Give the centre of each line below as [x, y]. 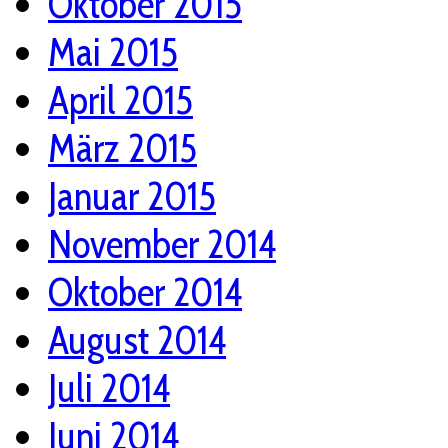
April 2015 [120, 100]
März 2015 [122, 148]
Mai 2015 [113, 52]
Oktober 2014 [145, 292]
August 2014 [137, 340]
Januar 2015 [132, 196]
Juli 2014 [109, 388]
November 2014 [162, 244]
